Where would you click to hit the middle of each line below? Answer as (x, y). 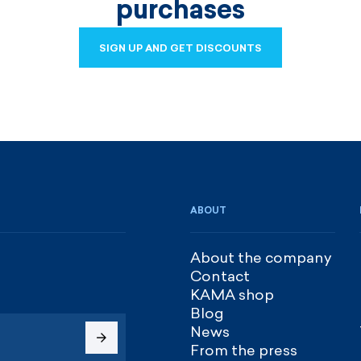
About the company (261, 257)
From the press (244, 350)
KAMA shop (232, 295)
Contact (220, 276)
